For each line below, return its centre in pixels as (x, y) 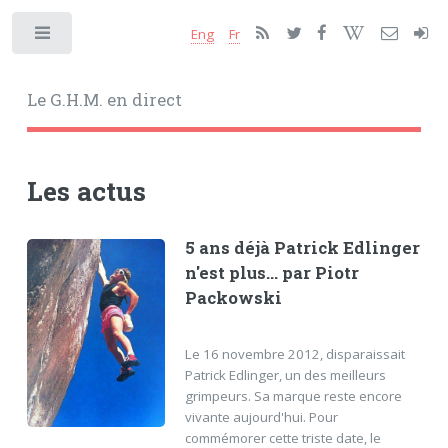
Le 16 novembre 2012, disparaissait (294, 353)
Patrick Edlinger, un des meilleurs (285, 374)
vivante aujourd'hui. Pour (261, 416)
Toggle (106, 37)
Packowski (233, 297)
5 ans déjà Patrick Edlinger (302, 247)
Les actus (86, 190)
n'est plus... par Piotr (271, 272)
